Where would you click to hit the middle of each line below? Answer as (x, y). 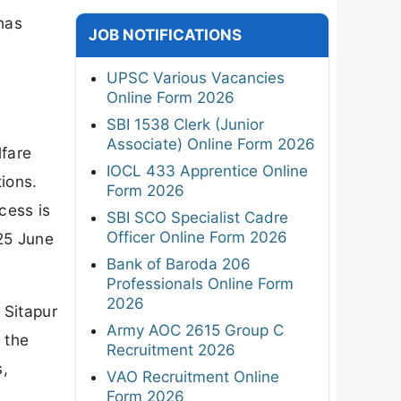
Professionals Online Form (200, 283)
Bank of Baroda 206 (179, 264)
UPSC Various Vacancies (196, 77)
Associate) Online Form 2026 (211, 144)
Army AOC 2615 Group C (195, 330)
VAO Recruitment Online (193, 376)
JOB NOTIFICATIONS (165, 34)
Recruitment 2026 (171, 350)
